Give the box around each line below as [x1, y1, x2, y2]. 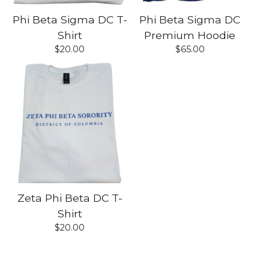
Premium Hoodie [144, 29, 235, 42]
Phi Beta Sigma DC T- [12, 13, 127, 26]
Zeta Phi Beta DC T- [17, 192, 122, 205]
